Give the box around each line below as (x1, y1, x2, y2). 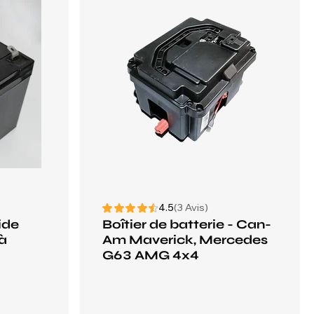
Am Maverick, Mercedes (102, 232, 268, 247)
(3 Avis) (174, 201, 208, 214)
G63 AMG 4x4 (102, 247, 199, 263)
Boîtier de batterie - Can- (102, 217, 271, 232)
